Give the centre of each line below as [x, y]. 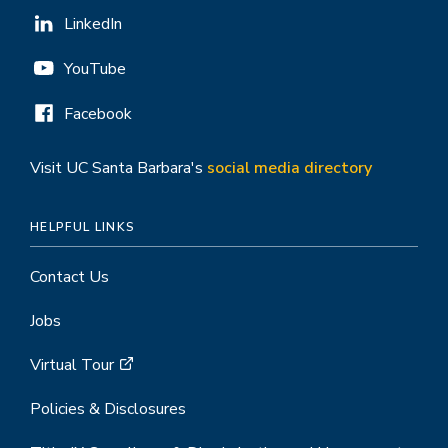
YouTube [95, 69]
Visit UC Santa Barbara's [118, 168]
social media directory [289, 168]
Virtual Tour [72, 365]
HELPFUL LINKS [83, 227]
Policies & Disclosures [108, 409]
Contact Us [69, 277]
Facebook [98, 114]
